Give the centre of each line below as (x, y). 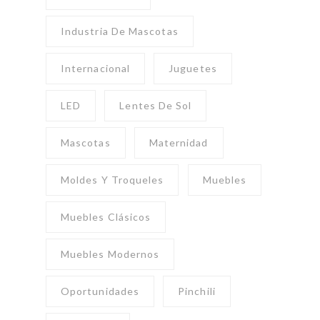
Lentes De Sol (156, 106)
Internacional (96, 69)
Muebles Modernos (110, 254)
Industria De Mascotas (120, 31)
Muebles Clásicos (106, 217)
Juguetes (193, 69)
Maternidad (179, 143)
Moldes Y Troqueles (112, 180)
